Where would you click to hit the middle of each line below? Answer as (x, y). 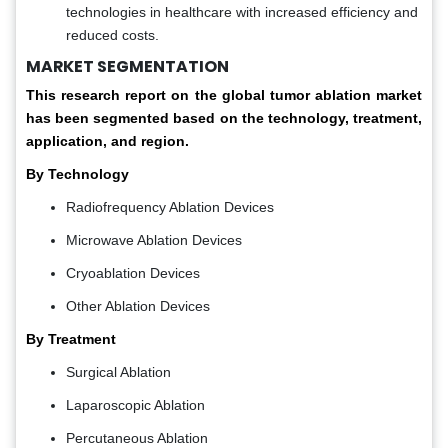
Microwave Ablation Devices (154, 240)
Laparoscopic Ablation (135, 405)
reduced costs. (112, 35)
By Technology (77, 174)
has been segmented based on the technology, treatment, (224, 118)
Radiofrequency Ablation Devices (170, 207)
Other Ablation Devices (138, 306)
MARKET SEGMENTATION (127, 67)
